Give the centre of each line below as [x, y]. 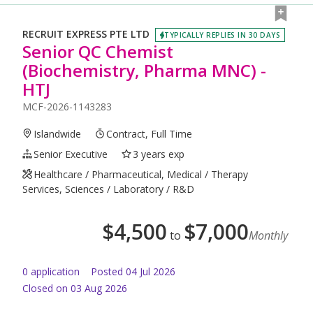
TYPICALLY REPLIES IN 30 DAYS [222, 35]
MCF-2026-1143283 [67, 106]
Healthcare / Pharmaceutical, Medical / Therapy [141, 174]
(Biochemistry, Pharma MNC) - [144, 70]
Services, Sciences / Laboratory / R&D [108, 189]
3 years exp [159, 154]
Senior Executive [71, 154]
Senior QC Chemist [98, 51]
